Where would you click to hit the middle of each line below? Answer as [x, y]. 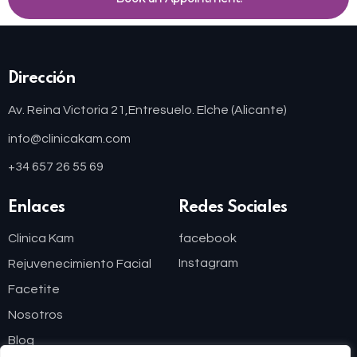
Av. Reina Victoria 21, [68, 110]
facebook [208, 239]
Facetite [34, 290]
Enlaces [36, 208]
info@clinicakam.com [69, 138]
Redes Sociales [233, 208]
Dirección [41, 79]
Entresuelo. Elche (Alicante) [208, 110]
